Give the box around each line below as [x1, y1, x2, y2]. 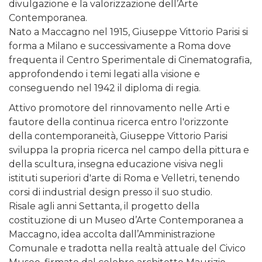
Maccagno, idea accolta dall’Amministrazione [9, 228, 215, 240]
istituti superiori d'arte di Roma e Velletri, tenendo [9, 172, 240, 184]
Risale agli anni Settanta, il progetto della [9, 200, 199, 212]
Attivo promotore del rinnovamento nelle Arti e [9, 102, 230, 113]
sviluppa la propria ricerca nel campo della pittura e [9, 144, 249, 156]
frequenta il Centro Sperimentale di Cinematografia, [9, 54, 251, 65]
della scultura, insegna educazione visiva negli [9, 158, 223, 170]
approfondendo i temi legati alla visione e [9, 68, 200, 80]
